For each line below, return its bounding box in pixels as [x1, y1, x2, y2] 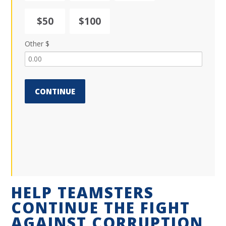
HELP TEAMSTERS [11, 182, 154, 203]
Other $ [25, 38, 50, 48]
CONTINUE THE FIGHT [11, 197, 191, 218]
